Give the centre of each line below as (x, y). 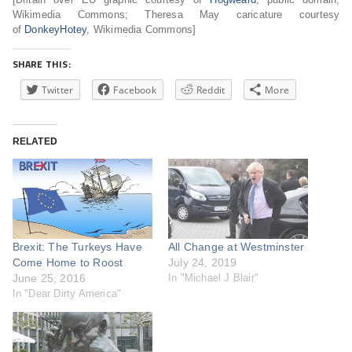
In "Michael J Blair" (213, 278)
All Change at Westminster (236, 247)
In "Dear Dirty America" (67, 294)
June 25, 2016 (49, 279)
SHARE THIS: (41, 64)
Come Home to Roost (68, 263)
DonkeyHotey (56, 30)
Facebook (135, 90)
